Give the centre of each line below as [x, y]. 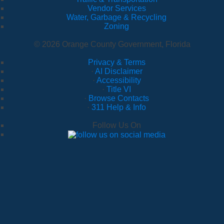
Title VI [119, 89]
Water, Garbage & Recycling [116, 17]
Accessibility [118, 80]
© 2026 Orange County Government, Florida [112, 44]
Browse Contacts [119, 98]
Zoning [116, 26]
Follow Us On [116, 125]
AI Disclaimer [118, 71]
